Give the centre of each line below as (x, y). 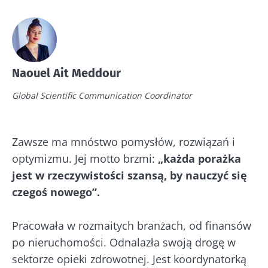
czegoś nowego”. (56, 192)
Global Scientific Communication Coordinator (102, 96)
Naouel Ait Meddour (66, 73)
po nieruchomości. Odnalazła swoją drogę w (124, 243)
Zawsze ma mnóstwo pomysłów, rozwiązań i (124, 142)
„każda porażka (200, 159)
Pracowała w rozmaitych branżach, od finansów (132, 226)
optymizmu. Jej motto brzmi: (85, 159)
